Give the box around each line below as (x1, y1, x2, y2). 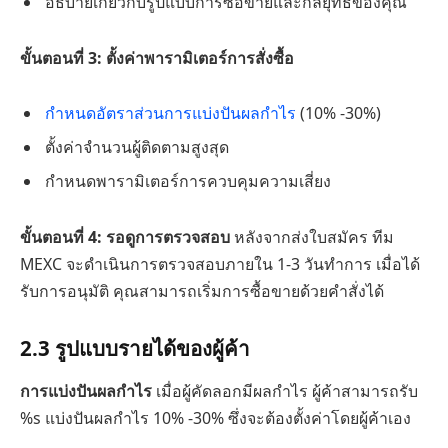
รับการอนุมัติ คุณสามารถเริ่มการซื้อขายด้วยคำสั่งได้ (20, 280, 384, 303)
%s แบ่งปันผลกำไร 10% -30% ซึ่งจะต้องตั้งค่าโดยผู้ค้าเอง (20, 407, 411, 430)
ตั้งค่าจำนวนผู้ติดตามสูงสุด (45, 136, 229, 159)
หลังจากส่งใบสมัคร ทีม (230, 226, 394, 249)
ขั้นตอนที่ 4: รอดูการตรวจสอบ (20, 226, 230, 249)
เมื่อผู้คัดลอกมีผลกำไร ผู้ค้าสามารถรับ (152, 380, 418, 403)
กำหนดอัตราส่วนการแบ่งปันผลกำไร (45, 102, 300, 125)
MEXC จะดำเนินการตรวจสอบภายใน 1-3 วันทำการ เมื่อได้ (20, 253, 420, 276)
